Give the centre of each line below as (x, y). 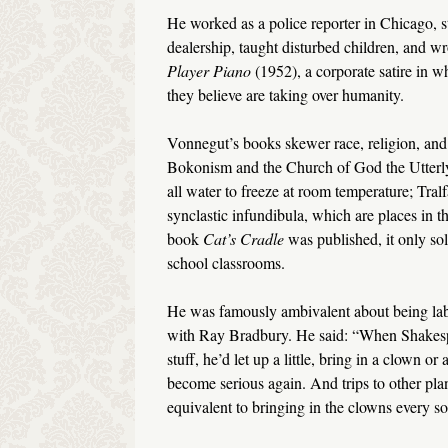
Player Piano (208, 71)
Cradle (261, 239)
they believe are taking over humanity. (285, 95)
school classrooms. (225, 263)
